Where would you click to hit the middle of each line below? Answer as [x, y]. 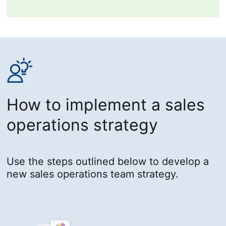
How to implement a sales [106, 105]
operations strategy [82, 125]
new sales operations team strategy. [93, 174]
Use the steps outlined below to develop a [108, 162]
